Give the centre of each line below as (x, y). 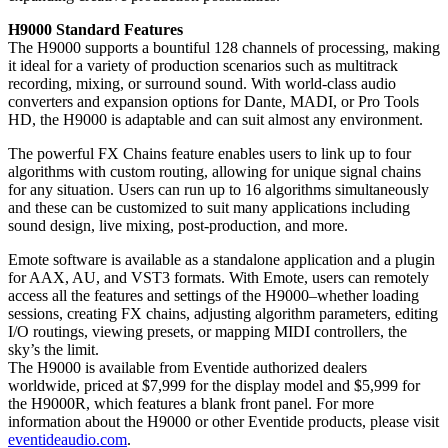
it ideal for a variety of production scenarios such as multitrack (203, 65)
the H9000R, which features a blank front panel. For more (191, 403)
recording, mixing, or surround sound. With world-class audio (202, 83)
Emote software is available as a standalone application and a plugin (221, 259)
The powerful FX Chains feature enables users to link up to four (209, 153)
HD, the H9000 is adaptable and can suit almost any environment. (215, 119)
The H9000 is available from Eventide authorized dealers (187, 367)
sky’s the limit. (53, 349)
